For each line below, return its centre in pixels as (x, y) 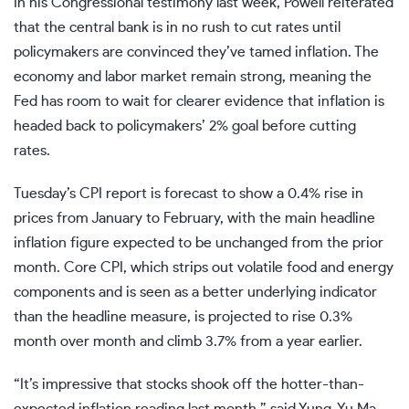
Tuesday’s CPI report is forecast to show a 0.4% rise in (189, 193)
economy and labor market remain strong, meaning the (193, 76)
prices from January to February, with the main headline (194, 218)
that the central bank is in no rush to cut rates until (177, 27)
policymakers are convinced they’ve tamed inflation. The (196, 52)
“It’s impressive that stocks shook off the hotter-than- (189, 384)
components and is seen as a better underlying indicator (195, 292)
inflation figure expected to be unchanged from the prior (199, 242)
